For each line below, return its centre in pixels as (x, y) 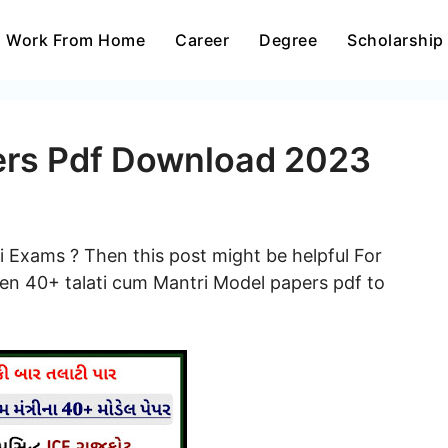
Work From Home (75, 40)
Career (202, 40)
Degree (288, 40)
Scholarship (395, 40)
